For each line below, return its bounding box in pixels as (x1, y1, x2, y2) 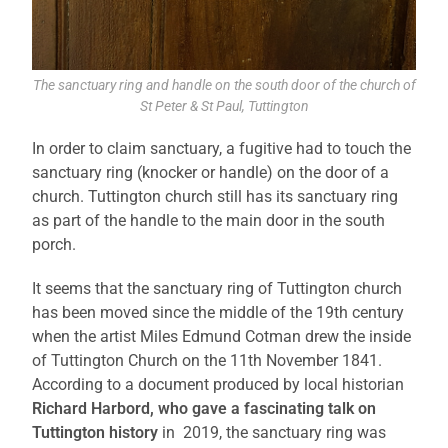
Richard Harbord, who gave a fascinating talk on (32, 399, 377, 419)
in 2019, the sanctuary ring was (158, 423, 387, 443)
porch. (32, 235, 77, 255)
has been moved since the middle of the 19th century (32, 303, 405, 323)
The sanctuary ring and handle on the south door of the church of (32, 77, 416, 94)
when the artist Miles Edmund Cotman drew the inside (32, 327, 412, 347)
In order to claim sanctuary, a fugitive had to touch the (32, 139, 412, 159)
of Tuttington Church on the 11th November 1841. (32, 351, 383, 371)
